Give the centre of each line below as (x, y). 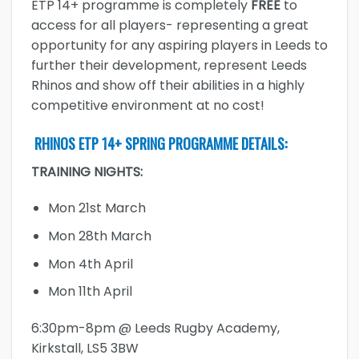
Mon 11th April (90, 292)
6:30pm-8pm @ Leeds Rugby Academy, (155, 328)
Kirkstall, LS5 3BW (85, 348)
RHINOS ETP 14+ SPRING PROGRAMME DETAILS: (159, 143)
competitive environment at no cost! (148, 105)
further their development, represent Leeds (169, 65)
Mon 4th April (90, 264)
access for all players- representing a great (170, 25)
